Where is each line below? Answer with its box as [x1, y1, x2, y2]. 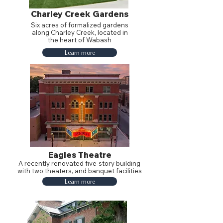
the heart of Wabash [48, 36, 111, 44]
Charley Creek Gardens [31, 8, 128, 19]
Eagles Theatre [48, 149, 111, 160]
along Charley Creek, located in [31, 28, 128, 36]
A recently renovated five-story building [18, 159, 140, 167]
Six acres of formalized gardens [31, 21, 128, 29]
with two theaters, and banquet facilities [17, 167, 142, 175]
